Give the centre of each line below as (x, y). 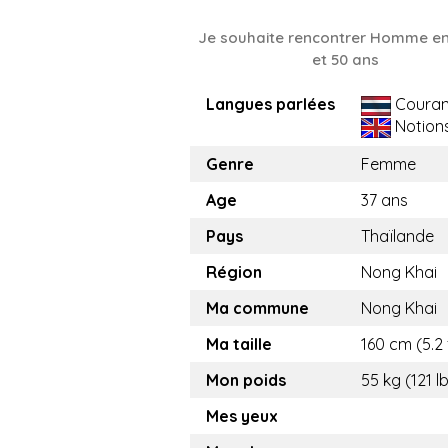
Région (234, 272)
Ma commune (257, 308)
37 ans (384, 200)
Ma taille (239, 344)
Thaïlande (397, 236)
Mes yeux (242, 416)
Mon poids (246, 380)
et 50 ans (345, 60)
